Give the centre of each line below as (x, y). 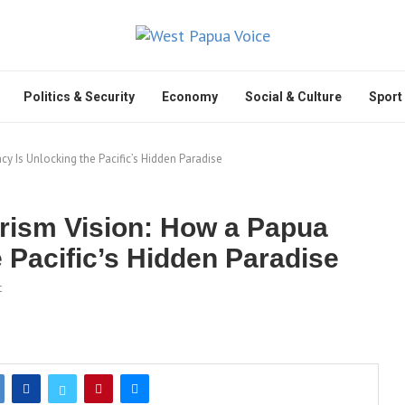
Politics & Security (79, 97)
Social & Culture (293, 97)
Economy (190, 97)
